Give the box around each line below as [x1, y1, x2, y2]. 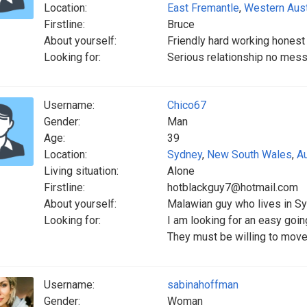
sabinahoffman [167, 278, 238, 291]
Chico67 [167, 99, 206, 112]
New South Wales [207, 148, 292, 161]
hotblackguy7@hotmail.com [167, 181, 298, 194]
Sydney [167, 148, 202, 161]
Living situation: [44, 164, 119, 177]
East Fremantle [167, 1, 239, 14]
